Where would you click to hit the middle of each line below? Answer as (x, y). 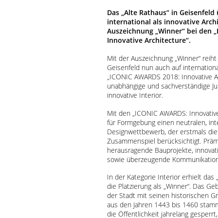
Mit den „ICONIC (133, 113)
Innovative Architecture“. (149, 40)
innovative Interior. (135, 95)
